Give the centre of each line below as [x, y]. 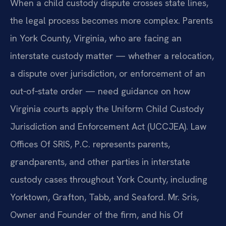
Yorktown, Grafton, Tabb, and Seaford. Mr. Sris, [104, 197]
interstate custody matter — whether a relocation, [112, 55]
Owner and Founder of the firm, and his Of [97, 214]
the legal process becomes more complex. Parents [111, 20]
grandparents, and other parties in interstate [100, 161]
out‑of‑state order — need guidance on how [100, 91]
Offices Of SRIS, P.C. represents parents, [90, 144]
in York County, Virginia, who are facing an [96, 38]
